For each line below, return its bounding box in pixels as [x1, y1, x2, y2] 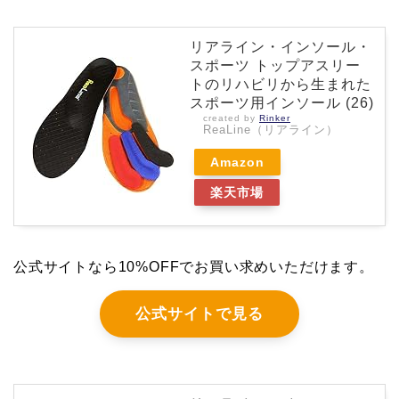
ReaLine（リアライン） [203, 123, 338, 137]
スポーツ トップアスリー [190, 58, 361, 74]
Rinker [259, 113, 290, 124]
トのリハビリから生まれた [190, 77, 371, 93]
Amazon [210, 155, 265, 170]
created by [203, 113, 259, 124]
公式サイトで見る [134, 305, 264, 323]
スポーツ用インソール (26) [190, 95, 374, 111]
